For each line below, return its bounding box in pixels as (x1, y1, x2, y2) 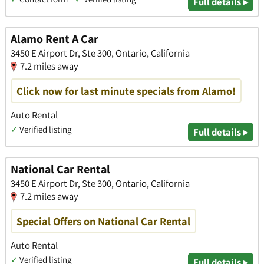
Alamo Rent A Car (11, 31, 98, 47)
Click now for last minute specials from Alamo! (16, 83, 236, 98)
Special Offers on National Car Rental (16, 213, 190, 228)
